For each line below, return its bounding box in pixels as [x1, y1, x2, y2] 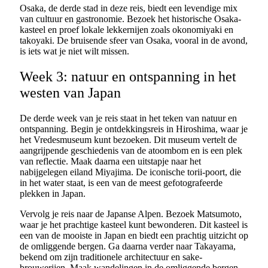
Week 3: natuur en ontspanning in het [20, 69, 236, 85]
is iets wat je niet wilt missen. [20, 46, 129, 57]
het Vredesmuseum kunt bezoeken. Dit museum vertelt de [20, 135, 237, 145]
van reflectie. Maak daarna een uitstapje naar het [20, 156, 201, 167]
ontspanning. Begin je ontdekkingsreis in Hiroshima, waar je [20, 124, 248, 135]
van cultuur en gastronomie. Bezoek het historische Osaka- [20, 14, 241, 25]
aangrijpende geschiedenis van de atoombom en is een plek [20, 145, 242, 156]
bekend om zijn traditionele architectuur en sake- [20, 252, 202, 263]
